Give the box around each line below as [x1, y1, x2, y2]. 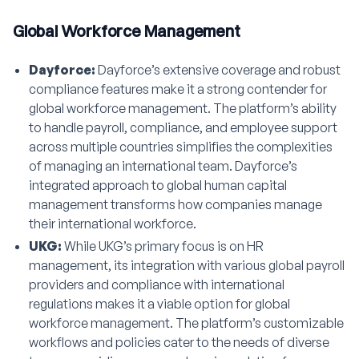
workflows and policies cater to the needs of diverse [29, 333, 329, 350]
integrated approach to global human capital [29, 176, 287, 193]
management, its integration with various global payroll [29, 256, 345, 273]
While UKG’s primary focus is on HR [64, 237, 264, 254]
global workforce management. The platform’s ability [29, 99, 337, 116]
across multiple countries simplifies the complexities [29, 138, 333, 155]
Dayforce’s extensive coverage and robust [95, 61, 341, 78]
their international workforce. [29, 215, 196, 232]
